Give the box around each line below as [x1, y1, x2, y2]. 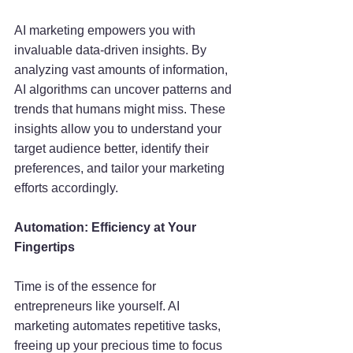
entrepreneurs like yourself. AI [14, 299, 183, 314]
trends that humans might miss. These [14, 102, 229, 117]
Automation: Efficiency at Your [14, 221, 199, 235]
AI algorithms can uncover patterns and [14, 83, 235, 97]
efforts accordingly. [14, 181, 118, 195]
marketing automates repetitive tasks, [14, 319, 224, 333]
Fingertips [14, 240, 75, 255]
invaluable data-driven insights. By [14, 43, 210, 58]
